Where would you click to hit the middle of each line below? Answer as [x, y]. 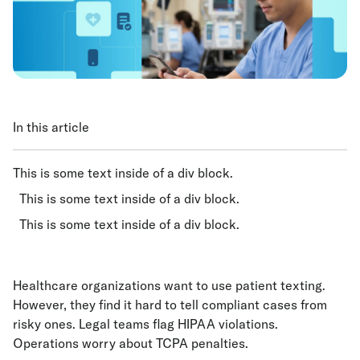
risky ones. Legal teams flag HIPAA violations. [145, 324]
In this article [51, 127]
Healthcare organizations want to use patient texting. [169, 286]
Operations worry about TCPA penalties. [131, 344]
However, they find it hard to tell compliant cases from [170, 305]
